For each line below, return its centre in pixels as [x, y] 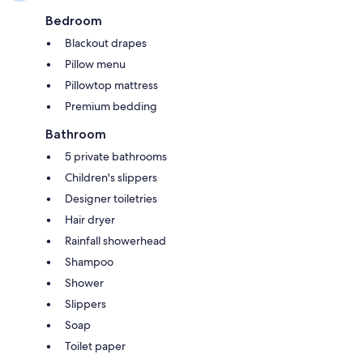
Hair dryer [90, 219]
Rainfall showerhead [115, 240]
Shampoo [89, 261]
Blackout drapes [106, 43]
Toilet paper [95, 346]
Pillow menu [95, 64]
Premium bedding [111, 106]
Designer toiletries [111, 198]
